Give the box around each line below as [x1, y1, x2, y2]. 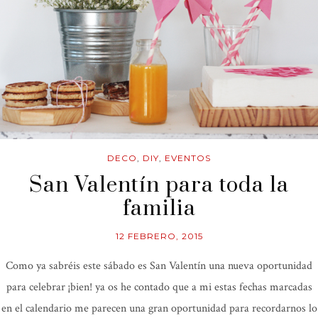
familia [122, 195, 196, 223]
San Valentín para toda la [29, 172, 289, 199]
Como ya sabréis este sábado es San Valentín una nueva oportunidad [6, 258, 312, 274]
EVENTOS [165, 153, 211, 164]
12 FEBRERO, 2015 [115, 231, 203, 242]
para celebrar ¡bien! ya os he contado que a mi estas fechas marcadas [6, 280, 312, 295]
